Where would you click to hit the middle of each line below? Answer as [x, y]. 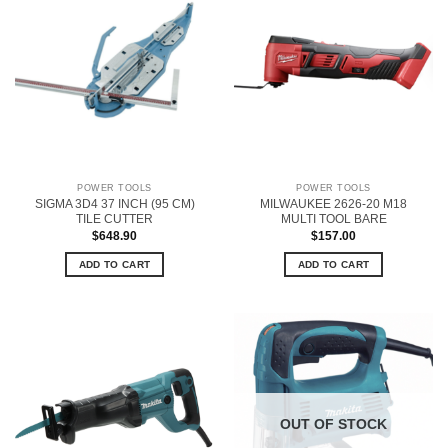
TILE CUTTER [114, 218]
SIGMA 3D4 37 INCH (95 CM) [114, 203]
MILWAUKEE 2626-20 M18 [333, 203]
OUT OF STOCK [333, 424]
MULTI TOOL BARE [333, 218]
